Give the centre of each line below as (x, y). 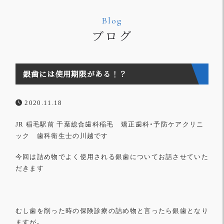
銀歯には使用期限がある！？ (75, 74)
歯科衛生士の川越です (69, 135)
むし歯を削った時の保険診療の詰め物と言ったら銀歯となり (112, 211)
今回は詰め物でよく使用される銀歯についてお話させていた (112, 157)
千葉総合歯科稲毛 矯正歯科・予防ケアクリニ (130, 124)
